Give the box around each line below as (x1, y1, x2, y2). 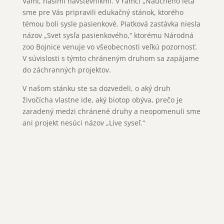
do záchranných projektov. (22, 65, 111, 74)
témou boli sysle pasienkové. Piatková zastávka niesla (22, 19, 200, 28)
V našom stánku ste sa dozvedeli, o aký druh (22, 83, 170, 93)
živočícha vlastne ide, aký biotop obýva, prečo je (22, 95, 182, 104)
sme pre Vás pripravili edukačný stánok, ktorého (22, 7, 183, 17)
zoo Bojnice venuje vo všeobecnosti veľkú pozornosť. (22, 42, 197, 51)
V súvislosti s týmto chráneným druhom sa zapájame (22, 53, 199, 63)
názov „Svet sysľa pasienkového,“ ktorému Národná (22, 30, 193, 40)
